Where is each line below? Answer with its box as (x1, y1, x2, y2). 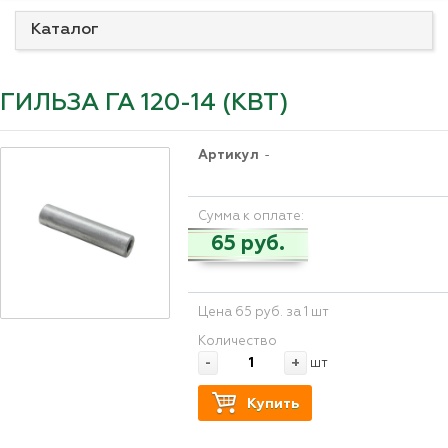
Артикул (198, 149, 260, 162)
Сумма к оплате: (198, 210, 305, 223)
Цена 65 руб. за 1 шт (198, 306, 330, 319)
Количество (198, 335, 278, 348)
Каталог (31, 22, 99, 38)
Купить (247, 397, 300, 411)
